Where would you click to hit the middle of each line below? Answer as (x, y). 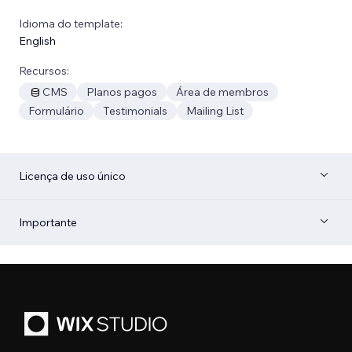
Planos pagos (122, 92)
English (37, 40)
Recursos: (44, 70)
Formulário (56, 110)
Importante (48, 222)
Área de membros (222, 92)
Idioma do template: (71, 23)
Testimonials (135, 110)
